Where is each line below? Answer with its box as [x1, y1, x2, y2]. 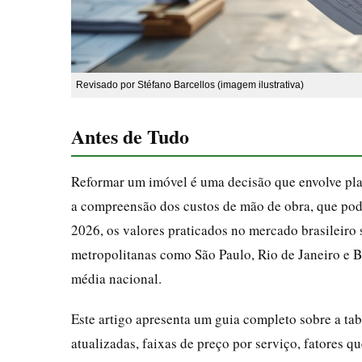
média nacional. [71, 268, 162, 288]
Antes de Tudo [71, 121, 189, 150]
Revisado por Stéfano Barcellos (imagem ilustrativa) [76, 78, 304, 90]
